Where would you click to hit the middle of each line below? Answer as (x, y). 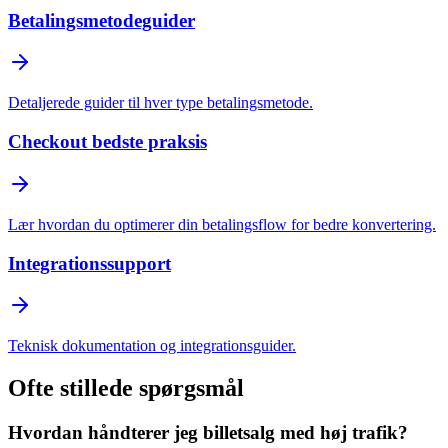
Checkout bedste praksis (107, 142)
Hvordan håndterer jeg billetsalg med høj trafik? (208, 433)
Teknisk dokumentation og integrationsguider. (152, 346)
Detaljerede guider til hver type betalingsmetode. (160, 103)
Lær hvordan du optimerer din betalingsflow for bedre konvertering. (222, 224)
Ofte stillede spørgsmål (126, 388)
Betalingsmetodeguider (101, 20)
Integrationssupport (89, 263)
